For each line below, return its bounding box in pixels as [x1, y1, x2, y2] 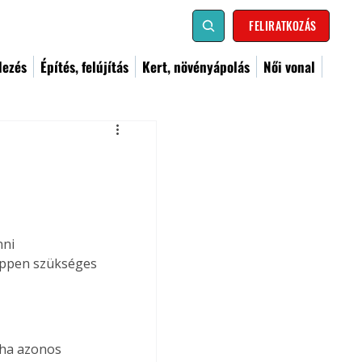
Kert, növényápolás [142, 57, 250, 77]
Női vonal [263, 57, 315, 77]
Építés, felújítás [40, 57, 128, 77]
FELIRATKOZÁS [249, 17, 317, 34]
